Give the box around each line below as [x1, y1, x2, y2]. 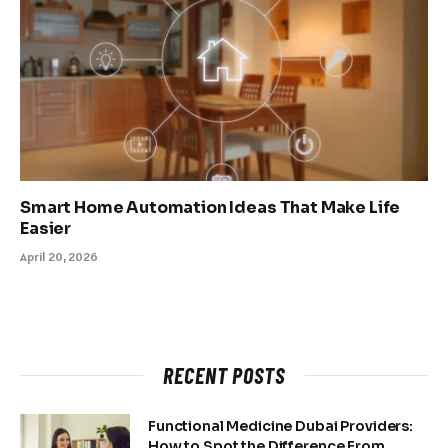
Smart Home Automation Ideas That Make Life [20, 196, 401, 218]
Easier [20, 217, 72, 239]
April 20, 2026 [20, 248, 98, 264]
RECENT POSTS [163, 361, 285, 388]
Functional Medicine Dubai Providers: [148, 416, 413, 435]
